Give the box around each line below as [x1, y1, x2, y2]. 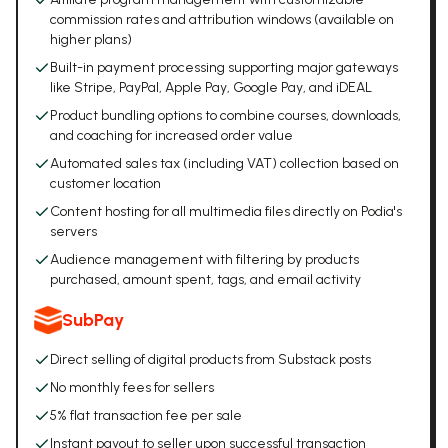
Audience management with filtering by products [50, 251, 359, 268]
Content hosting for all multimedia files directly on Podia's [50, 203, 402, 220]
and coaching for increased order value [50, 127, 293, 144]
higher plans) [50, 31, 132, 48]
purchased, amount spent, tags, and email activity [50, 271, 361, 288]
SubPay [62, 309, 124, 331]
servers [50, 223, 97, 240]
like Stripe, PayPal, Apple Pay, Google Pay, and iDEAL [50, 79, 372, 96]
